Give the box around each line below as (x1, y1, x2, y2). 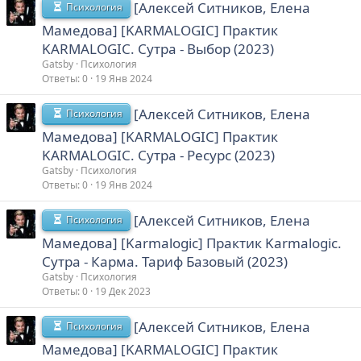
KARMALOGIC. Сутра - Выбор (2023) (42, 39, 274, 58)
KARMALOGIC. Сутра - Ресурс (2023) (42, 145, 275, 164)
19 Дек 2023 (95, 284, 151, 299)
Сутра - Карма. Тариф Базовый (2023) (42, 251, 288, 271)
